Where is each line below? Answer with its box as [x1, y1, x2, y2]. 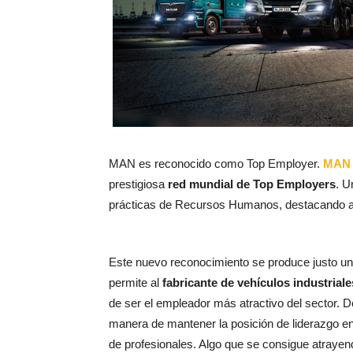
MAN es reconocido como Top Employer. [109, 156, 323, 170]
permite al [109, 275, 162, 289]
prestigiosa [109, 176, 168, 191]
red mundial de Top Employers [168, 176, 336, 191]
